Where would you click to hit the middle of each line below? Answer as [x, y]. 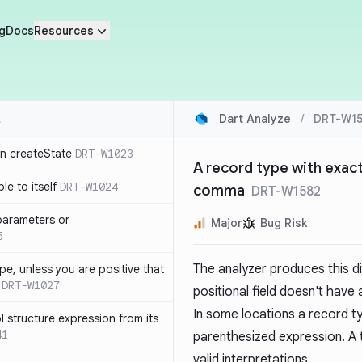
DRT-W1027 [31, 285]
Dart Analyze [255, 119]
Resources [63, 31]
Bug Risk [284, 223]
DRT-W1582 [286, 192]
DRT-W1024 [89, 187]
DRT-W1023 [104, 154]
